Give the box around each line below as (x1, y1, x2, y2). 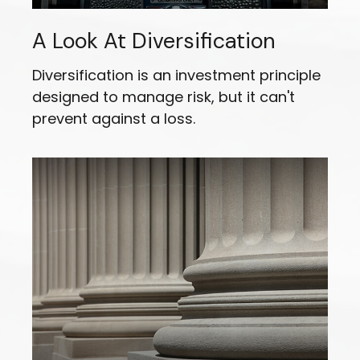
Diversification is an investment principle (32, 65, 321, 86)
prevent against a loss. (32, 108, 195, 129)
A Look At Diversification (32, 27, 275, 55)
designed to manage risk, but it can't (32, 87, 295, 108)
